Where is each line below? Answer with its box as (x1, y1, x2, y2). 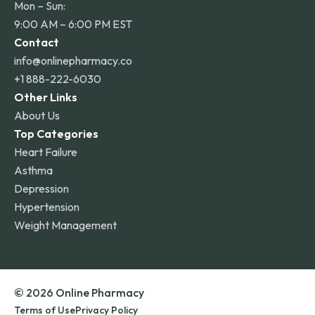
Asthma (14, 163, 53, 177)
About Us (14, 108, 60, 122)
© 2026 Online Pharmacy (14, 285, 144, 300)
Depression (14, 181, 69, 195)
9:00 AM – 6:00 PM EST (14, 17, 132, 31)
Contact (14, 35, 59, 49)
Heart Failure (14, 145, 77, 159)
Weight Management (14, 218, 117, 232)
